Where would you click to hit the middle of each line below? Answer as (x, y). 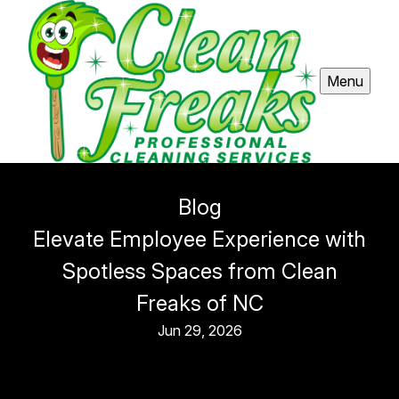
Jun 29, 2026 (199, 330)
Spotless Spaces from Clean (199, 271)
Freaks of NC (199, 303)
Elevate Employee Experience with (199, 239)
